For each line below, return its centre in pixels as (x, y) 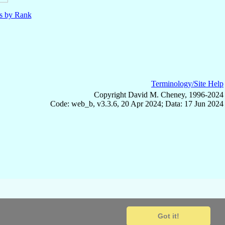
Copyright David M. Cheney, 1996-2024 (159, 94)
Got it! (169, 216)
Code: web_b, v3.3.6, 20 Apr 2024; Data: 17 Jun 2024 (137, 103)
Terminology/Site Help (187, 83)
